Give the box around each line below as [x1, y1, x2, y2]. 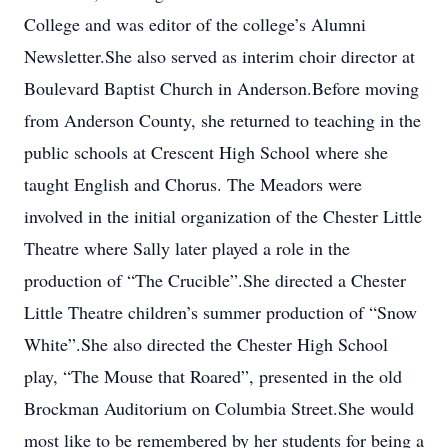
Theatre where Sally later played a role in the [24, 236, 350, 260]
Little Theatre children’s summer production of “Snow [24, 300, 417, 324]
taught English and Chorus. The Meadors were [24, 172, 362, 196]
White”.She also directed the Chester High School [24, 332, 388, 356]
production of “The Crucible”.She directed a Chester [24, 268, 406, 292]
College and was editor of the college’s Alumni [24, 12, 366, 36]
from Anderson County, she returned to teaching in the [24, 108, 421, 132]
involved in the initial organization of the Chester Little [24, 204, 422, 228]
